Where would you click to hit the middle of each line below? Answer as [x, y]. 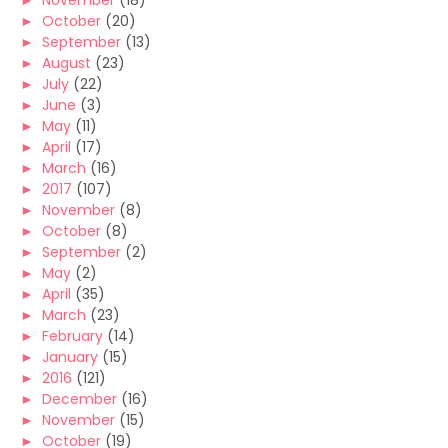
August [66, 63]
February [72, 336]
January [70, 357]
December [79, 399]
